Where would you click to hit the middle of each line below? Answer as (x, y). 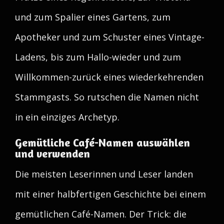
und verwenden (52, 153)
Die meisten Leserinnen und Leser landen (104, 174)
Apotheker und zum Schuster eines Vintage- (110, 37)
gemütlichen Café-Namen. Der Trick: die (101, 214)
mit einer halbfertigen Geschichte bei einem (110, 194)
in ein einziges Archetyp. (67, 117)
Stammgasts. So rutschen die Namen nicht (107, 97)
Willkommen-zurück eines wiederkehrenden (109, 77)
